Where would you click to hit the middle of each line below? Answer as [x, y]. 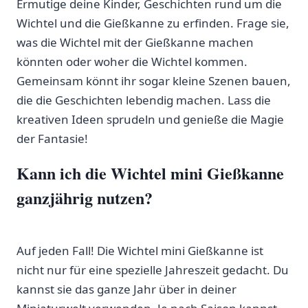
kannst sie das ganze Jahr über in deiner [126, 289]
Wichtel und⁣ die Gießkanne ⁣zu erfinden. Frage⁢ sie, [153, 23]
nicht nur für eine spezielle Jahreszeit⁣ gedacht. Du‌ [153, 269]
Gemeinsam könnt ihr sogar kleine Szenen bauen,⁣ [154, 80]
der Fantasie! [52, 138]
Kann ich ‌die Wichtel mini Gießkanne [150, 173]
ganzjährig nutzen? [85, 197]
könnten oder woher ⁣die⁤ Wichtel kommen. [132, 61]
